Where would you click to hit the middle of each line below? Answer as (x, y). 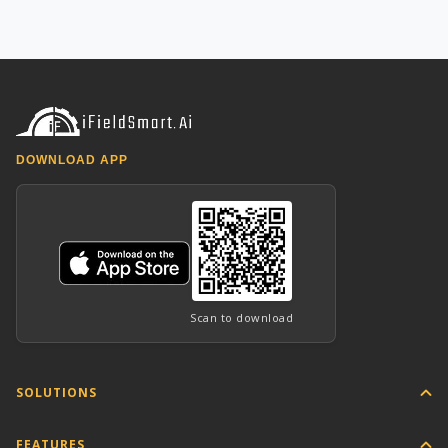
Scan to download (241, 317)
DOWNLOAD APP (72, 159)
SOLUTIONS (56, 393)
